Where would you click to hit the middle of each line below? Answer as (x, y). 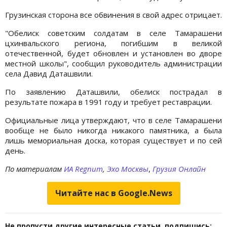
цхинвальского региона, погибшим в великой (113, 43)
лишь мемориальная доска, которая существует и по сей (113, 141)
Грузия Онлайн (179, 169)
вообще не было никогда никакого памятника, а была (113, 130)
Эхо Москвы (128, 169)
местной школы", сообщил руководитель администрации (113, 64)
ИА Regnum (83, 169)
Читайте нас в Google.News (113, 193)
